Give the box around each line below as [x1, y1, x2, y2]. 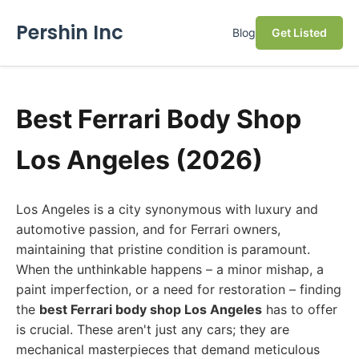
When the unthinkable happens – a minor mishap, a [16, 261, 324, 277]
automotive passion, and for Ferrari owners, [16, 221, 280, 237]
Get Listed [272, 26, 327, 39]
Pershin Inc [16, 19, 123, 46]
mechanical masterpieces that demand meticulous [16, 341, 320, 357]
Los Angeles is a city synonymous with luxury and [16, 201, 318, 217]
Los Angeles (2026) [16, 144, 263, 175]
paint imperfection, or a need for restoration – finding [16, 281, 341, 297]
